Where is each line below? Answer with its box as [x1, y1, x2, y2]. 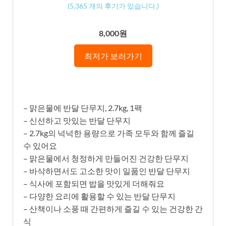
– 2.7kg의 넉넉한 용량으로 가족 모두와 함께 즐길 [23, 128, 194, 138]
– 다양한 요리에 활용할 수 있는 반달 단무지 [23, 191, 176, 201]
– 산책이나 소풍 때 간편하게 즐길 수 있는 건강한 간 [23, 203, 203, 213]
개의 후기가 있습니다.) [87, 1, 159, 10]
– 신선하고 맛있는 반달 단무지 [23, 115, 131, 125]
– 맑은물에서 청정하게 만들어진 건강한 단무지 [23, 153, 189, 163]
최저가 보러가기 [84, 50, 142, 61]
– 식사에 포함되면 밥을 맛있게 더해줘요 [23, 178, 164, 188]
